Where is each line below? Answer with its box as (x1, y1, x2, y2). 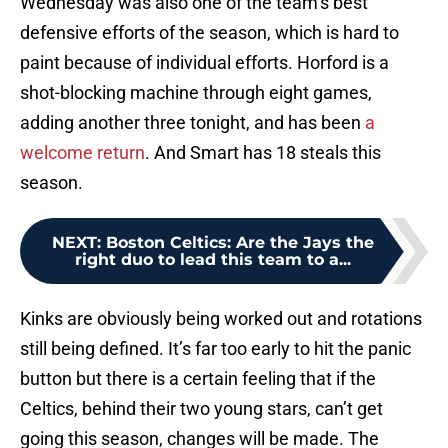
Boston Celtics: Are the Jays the (106, 233, 374, 253)
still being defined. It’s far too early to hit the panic (20, 338, 411, 360)
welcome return (20, 142, 145, 164)
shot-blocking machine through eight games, (20, 82, 372, 104)
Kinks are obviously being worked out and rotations (20, 308, 422, 330)
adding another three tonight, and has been (20, 112, 365, 134)
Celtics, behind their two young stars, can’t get (20, 398, 383, 420)
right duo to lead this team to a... (75, 250, 351, 270)
